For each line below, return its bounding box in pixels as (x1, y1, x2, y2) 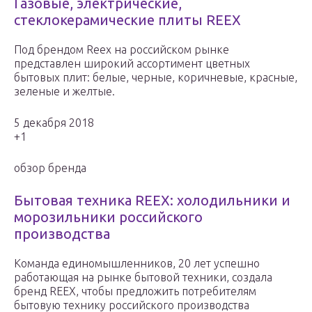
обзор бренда (14, 162, 86, 175)
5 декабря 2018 (14, 116, 94, 130)
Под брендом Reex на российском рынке (14, 43, 229, 56)
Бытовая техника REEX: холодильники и (14, 192, 290, 209)
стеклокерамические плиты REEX (14, 12, 241, 29)
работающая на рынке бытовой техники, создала (14, 271, 272, 284)
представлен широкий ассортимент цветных (14, 57, 250, 70)
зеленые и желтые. (14, 85, 115, 98)
